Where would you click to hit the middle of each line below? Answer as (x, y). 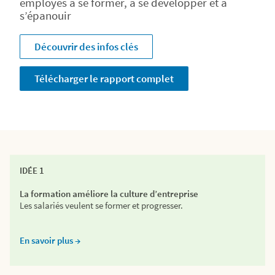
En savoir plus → (50, 240)
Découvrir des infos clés (86, 47)
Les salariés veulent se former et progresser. (101, 205)
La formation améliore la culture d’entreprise (109, 194)
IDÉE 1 (32, 170)
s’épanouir (45, 15)
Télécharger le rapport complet (104, 79)
